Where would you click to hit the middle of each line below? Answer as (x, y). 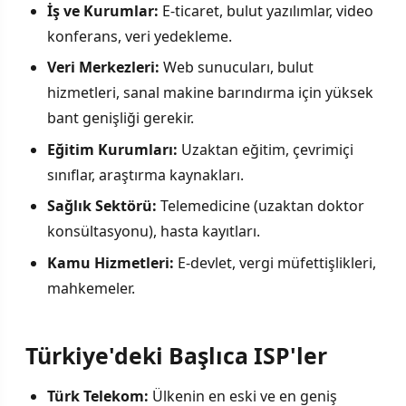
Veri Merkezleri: (103, 68)
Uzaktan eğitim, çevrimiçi (266, 149)
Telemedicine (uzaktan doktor (261, 206)
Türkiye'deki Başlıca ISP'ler (176, 356)
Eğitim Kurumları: (112, 149)
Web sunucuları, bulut (237, 68)
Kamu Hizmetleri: (111, 262)
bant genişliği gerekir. (121, 118)
